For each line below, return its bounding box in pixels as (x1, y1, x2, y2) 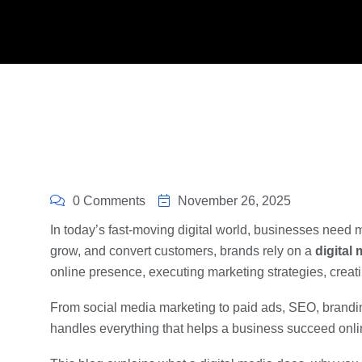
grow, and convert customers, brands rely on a (50, 243, 315, 258)
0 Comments (73, 193, 145, 208)
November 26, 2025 (178, 193, 291, 208)
